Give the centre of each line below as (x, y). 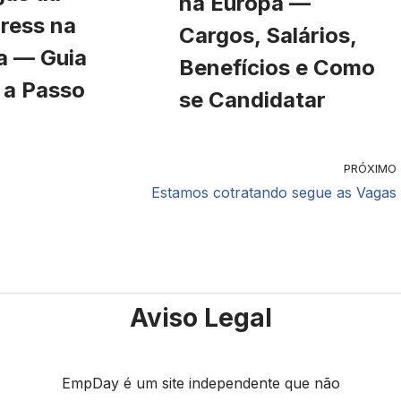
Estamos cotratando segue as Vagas (274, 192)
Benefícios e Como (277, 67)
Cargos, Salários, (268, 35)
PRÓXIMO (370, 168)
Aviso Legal (200, 318)
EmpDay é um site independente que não (200, 383)
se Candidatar (252, 99)
